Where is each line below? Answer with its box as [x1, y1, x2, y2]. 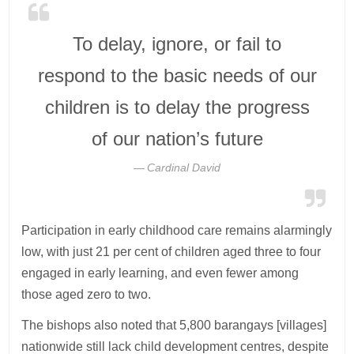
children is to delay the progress [44, 96, 310, 119]
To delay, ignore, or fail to [73, 33, 281, 55]
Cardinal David [147, 161, 220, 175]
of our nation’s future [91, 128, 263, 150]
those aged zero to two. [21, 288, 152, 302]
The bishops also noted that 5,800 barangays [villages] [21, 318, 327, 333]
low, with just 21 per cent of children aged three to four [21, 245, 322, 259]
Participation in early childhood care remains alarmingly [21, 224, 333, 238]
